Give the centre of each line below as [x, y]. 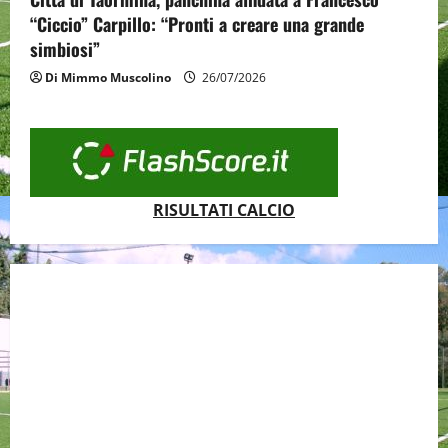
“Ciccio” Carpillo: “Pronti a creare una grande [197, 24]
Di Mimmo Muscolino [108, 78]
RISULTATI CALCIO [224, 210]
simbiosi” [65, 49]
